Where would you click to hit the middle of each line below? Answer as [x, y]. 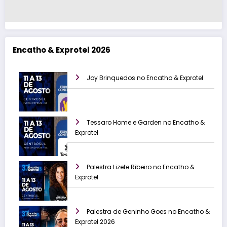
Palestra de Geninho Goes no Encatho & [148, 212]
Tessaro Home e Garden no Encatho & [146, 123]
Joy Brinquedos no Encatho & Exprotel [145, 78]
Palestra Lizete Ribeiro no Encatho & [141, 167]
